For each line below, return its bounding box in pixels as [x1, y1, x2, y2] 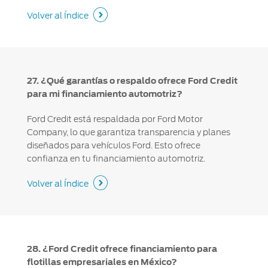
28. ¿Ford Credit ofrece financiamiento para [26, 244, 217, 254]
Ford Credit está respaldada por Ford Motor [26, 114, 203, 124]
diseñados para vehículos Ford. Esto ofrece [26, 141, 200, 151]
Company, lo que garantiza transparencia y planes [26, 127, 230, 138]
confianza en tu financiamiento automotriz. [26, 154, 205, 164]
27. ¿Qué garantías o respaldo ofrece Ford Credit [26, 76, 237, 86]
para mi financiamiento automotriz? [26, 89, 182, 99]
